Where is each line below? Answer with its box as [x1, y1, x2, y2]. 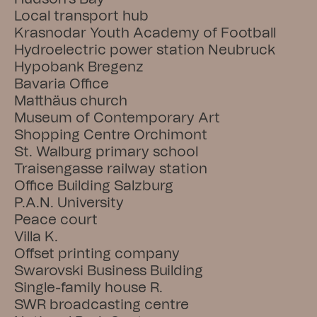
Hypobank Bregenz [14, 60, 144, 74]
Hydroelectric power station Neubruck [14, 43, 275, 57]
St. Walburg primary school [14, 145, 198, 159]
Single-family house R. [14, 281, 163, 295]
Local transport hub [14, 9, 149, 23]
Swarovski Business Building [14, 264, 203, 278]
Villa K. [14, 230, 58, 244]
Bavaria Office [14, 77, 109, 91]
